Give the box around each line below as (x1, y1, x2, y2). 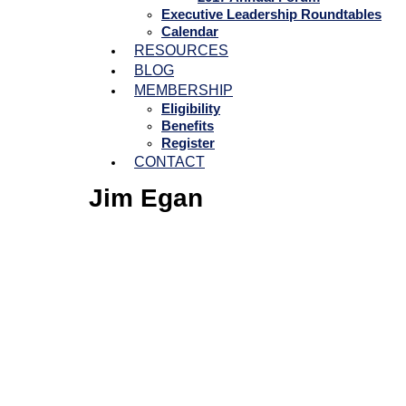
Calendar (161, 24, 218, 39)
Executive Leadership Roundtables (161, 6, 382, 22)
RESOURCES (134, 43, 228, 58)
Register (161, 135, 215, 150)
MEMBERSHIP (134, 82, 233, 98)
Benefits (161, 118, 214, 133)
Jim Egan (89, 183, 203, 212)
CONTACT (134, 154, 205, 169)
